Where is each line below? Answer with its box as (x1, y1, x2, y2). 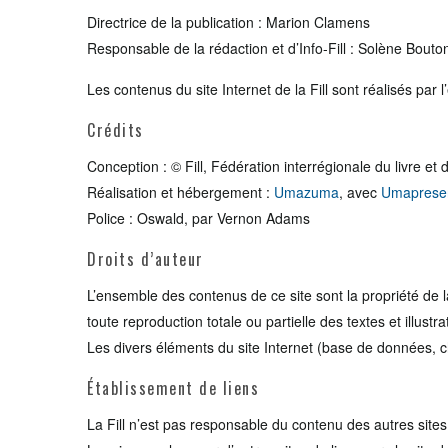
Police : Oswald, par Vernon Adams (87, 208, 310, 228)
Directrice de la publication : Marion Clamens (87, 12, 370, 32)
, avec (339, 182, 381, 202)
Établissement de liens (87, 376, 259, 400)
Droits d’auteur (87, 247, 204, 271)
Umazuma (274, 182, 339, 202)
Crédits (87, 118, 144, 142)
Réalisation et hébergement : (87, 182, 274, 202)
